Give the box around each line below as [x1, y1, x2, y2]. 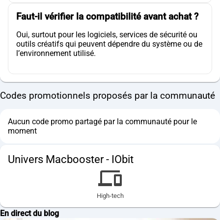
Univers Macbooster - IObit [8, 153, 134, 165]
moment [8, 126, 37, 136]
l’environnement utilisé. [16, 48, 96, 58]
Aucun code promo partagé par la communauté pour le [8, 116, 197, 126]
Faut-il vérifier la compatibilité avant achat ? [16, 11, 198, 22]
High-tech [96, 192, 124, 199]
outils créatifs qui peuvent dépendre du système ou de [16, 39, 202, 49]
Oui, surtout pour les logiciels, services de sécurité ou [16, 29, 197, 39]
